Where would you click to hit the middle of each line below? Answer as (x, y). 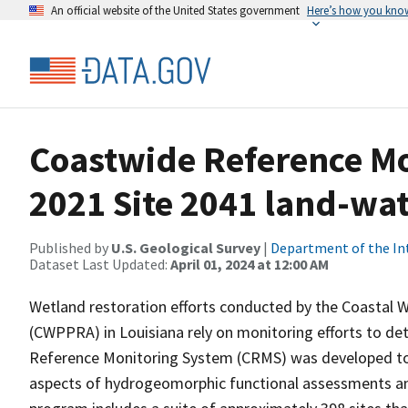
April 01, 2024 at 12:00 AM (250, 264)
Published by (70, 248)
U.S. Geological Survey (186, 248)
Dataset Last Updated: (100, 264)
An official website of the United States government (175, 10)
